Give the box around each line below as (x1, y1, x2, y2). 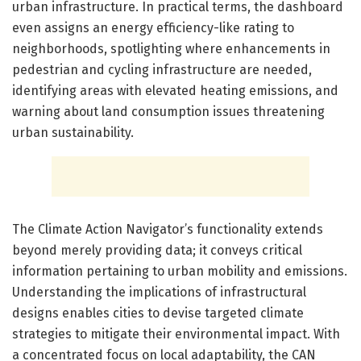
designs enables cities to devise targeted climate (12, 305, 304, 322)
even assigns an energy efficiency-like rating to (12, 20, 294, 36)
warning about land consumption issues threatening (12, 104, 325, 120)
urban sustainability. (12, 125, 134, 141)
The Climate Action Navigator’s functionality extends (12, 222, 323, 238)
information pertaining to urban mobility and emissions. (12, 263, 347, 280)
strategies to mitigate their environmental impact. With (12, 326, 340, 342)
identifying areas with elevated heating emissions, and (12, 83, 338, 99)
